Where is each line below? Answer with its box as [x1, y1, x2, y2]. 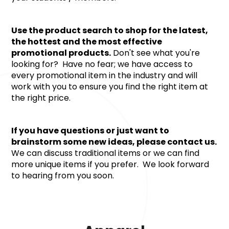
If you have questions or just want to [11, 125, 170, 136]
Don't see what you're [111, 47, 200, 59]
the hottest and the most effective [11, 36, 163, 48]
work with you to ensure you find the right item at [11, 81, 209, 93]
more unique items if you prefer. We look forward [11, 158, 210, 170]
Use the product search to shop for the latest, [11, 25, 209, 36]
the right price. [11, 92, 71, 104]
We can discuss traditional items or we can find [11, 147, 200, 159]
